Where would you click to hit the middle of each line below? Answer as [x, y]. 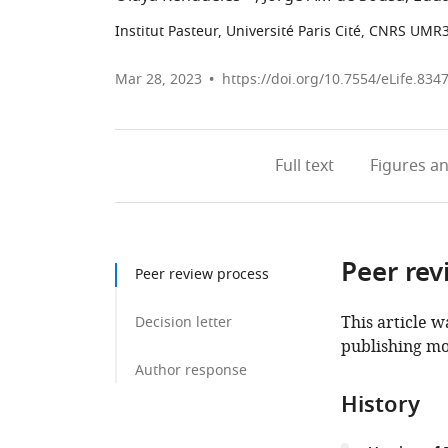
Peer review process [202, 274]
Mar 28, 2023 [158, 79]
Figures [397, 166]
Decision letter [183, 322]
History [380, 407]
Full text [304, 166]
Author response [191, 370]
